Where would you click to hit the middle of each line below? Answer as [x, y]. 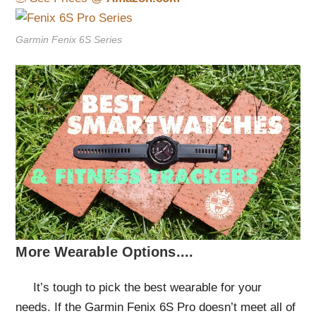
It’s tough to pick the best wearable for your [139, 288]
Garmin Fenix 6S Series [69, 39]
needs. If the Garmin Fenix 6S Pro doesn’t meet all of [156, 308]
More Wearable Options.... [104, 252]
